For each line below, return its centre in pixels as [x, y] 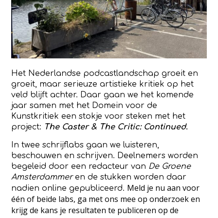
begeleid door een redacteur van [80, 166]
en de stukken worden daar [130, 177]
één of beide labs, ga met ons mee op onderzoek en [106, 199]
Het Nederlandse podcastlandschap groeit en [105, 73]
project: [28, 127]
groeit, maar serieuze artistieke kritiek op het [103, 84]
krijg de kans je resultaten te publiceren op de [95, 210]
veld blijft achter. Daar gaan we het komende [103, 95]
